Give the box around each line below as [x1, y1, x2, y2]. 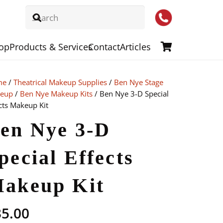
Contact [88, 40, 120, 53]
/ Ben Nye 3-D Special [92, 89, 169, 99]
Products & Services [9, 40, 93, 53]
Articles [119, 40, 151, 53]
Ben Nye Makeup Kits [19, 89, 93, 99]
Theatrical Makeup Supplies [13, 77, 107, 87]
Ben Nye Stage [113, 77, 163, 87]
